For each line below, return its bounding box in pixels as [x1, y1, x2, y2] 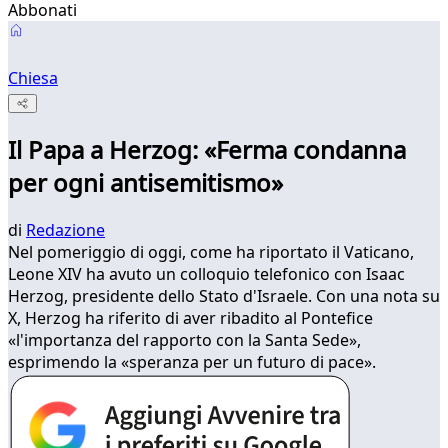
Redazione [26, 219, 105, 242]
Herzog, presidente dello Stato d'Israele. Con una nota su [8, 285, 440, 308]
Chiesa [8, 67, 58, 89]
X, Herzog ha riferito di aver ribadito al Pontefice [8, 307, 373, 330]
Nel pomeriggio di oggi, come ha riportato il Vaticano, [8, 241, 414, 264]
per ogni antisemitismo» [8, 166, 283, 200]
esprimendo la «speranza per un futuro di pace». [8, 351, 376, 374]
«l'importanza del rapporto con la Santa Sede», [8, 329, 361, 352]
